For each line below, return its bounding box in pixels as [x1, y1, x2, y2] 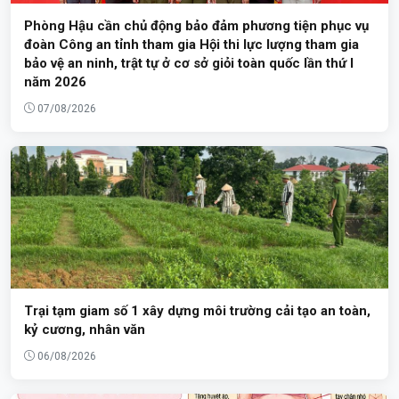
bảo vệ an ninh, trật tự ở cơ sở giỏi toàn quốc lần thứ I [24, 54, 354, 71]
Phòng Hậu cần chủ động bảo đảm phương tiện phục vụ [24, 17, 369, 34]
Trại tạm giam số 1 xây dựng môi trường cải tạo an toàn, [24, 302, 370, 319]
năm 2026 [24, 73, 86, 90]
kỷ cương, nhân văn [24, 321, 145, 338]
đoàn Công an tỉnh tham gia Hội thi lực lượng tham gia [24, 36, 359, 53]
